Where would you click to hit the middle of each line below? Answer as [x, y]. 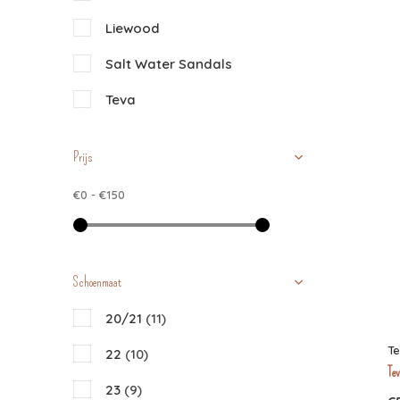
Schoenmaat [97, 282]
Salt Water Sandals [169, 64]
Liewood [133, 28]
